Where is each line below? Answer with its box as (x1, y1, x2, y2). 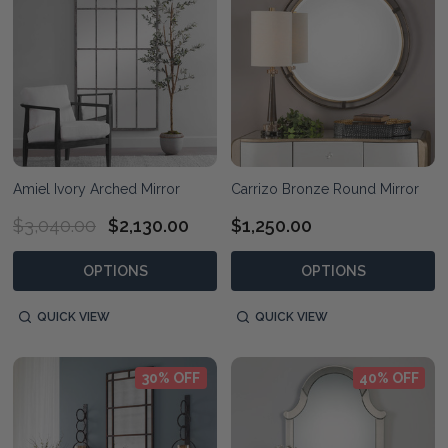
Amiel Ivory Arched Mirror (13, 180, 180, 197)
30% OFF (142, 369, 200, 386)
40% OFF (359, 369, 419, 386)
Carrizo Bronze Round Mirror (231, 180, 419, 197)
